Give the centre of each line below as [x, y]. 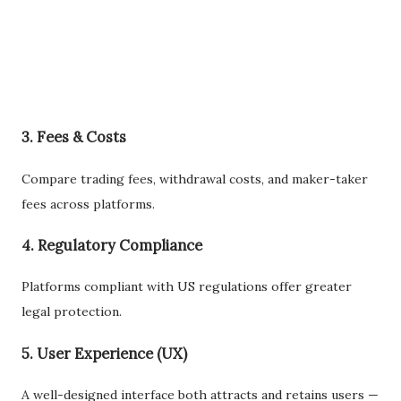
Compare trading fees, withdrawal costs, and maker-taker [195, 179]
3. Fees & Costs [74, 137]
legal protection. [72, 312]
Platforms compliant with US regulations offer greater [187, 287]
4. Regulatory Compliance [112, 245]
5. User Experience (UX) [104, 353]
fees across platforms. [88, 204]
